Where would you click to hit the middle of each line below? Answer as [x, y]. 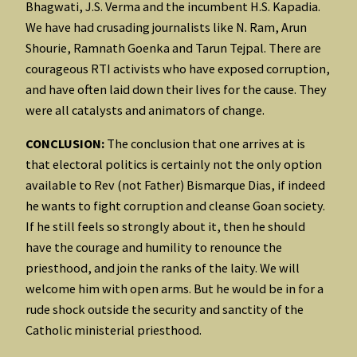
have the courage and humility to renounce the [154, 247]
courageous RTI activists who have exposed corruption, [178, 68]
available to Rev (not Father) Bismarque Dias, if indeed [175, 185]
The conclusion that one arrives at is [205, 144]
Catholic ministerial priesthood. [114, 330]
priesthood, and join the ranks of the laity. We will [163, 268]
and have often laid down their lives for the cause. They [176, 89]
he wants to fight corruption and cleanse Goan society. [175, 206]
